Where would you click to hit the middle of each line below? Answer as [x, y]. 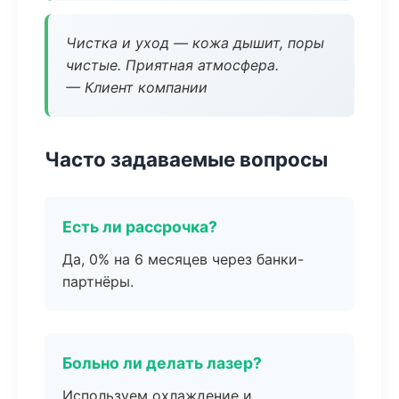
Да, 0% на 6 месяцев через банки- [183, 259]
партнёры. [98, 281]
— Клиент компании [137, 87]
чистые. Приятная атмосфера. [172, 65]
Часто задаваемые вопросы [186, 159]
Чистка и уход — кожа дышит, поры [195, 43]
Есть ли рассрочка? [140, 227]
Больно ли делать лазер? [162, 363]
